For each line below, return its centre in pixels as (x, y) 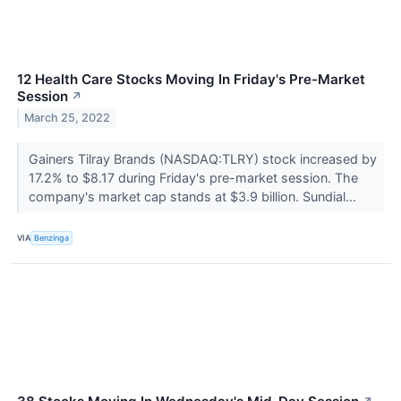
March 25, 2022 (68, 118)
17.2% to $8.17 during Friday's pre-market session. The (193, 177)
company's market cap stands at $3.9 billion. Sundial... (194, 196)
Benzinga (52, 238)
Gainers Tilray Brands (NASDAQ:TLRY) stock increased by (202, 158)
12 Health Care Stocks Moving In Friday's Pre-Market (191, 79)
